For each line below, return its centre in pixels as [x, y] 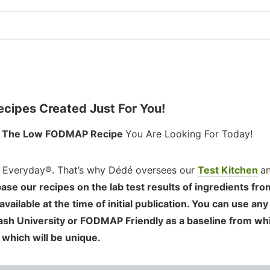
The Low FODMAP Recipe [63, 134]
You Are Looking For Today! [189, 134]
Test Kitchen [228, 170]
